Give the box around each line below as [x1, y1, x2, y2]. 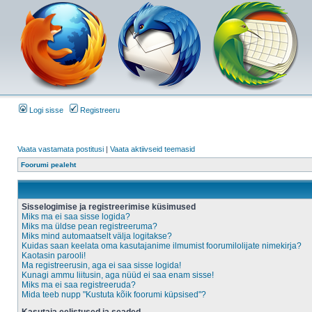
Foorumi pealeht [21, 161, 76, 169]
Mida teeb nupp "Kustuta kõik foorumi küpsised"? [22, 290, 206, 299]
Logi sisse [27, 106, 63, 114]
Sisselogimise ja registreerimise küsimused [22, 202, 196, 212]
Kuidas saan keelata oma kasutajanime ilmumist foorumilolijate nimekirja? [22, 241, 302, 251]
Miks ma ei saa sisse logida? [22, 212, 130, 221]
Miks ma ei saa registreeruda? [22, 280, 136, 290]
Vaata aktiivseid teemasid [110, 145, 195, 153]
